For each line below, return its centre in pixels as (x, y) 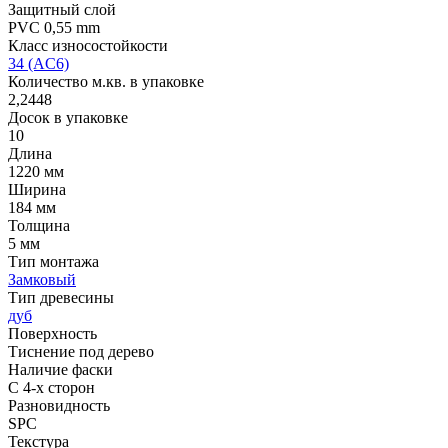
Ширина (37, 190)
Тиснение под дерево (81, 352)
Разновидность (59, 406)
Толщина (39, 226)
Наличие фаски (60, 370)
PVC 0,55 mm (54, 28)
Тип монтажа (53, 262)
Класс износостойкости (88, 46)
